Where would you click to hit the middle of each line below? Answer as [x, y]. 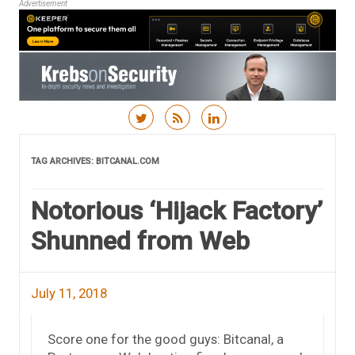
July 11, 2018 [69, 293]
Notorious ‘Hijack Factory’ [177, 210]
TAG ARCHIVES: [63, 161]
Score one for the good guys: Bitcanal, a [166, 339]
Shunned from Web [140, 240]
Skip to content [222, 140]
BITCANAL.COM [128, 161]
